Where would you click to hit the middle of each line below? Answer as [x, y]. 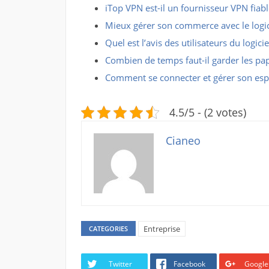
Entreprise [162, 229]
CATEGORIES [108, 228]
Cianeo [183, 141]
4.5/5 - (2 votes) [207, 112]
